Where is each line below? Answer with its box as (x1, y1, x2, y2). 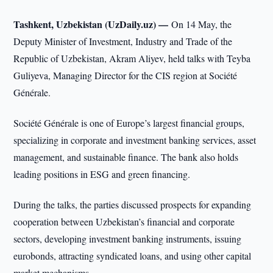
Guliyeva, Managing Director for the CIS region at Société (13, 69, 238, 82)
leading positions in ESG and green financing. (13, 168, 191, 180)
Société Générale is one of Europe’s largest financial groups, (13, 116, 245, 129)
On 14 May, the (171, 18, 232, 30)
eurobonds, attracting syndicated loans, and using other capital (13, 249, 252, 262)
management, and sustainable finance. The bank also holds (13, 151, 239, 163)
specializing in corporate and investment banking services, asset (13, 133, 257, 146)
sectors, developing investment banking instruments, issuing (13, 232, 242, 245)
